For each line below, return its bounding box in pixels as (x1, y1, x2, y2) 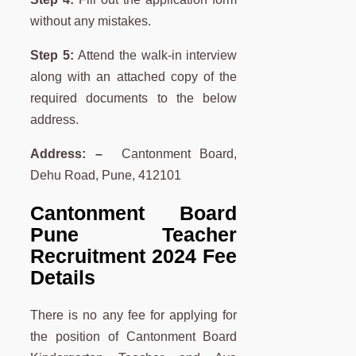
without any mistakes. (30, 14, 151, 29)
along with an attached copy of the (30, 70, 238, 84)
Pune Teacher (30, 222, 238, 246)
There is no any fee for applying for (30, 308, 238, 322)
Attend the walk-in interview (78, 48, 238, 63)
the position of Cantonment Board (30, 329, 238, 343)
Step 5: (30, 48, 79, 63)
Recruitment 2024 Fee (30, 244, 238, 267)
